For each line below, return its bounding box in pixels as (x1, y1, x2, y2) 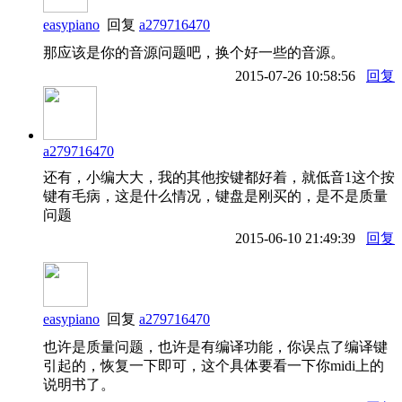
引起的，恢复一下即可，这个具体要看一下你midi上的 (43, 357, 384, 373)
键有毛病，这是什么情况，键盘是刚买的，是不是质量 (43, 188, 388, 204)
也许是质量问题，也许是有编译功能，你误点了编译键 (43, 338, 388, 354)
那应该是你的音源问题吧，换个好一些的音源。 (43, 44, 345, 60)
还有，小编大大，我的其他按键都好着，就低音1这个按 (43, 169, 395, 185)
